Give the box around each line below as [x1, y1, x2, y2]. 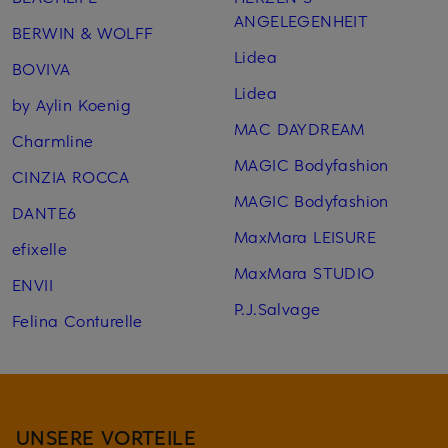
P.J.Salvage [233, 296, 321, 319]
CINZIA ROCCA [12, 164, 130, 187]
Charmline [12, 128, 94, 151]
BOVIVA [12, 56, 71, 79]
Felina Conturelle [12, 308, 143, 331]
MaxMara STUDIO [233, 260, 375, 283]
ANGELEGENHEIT [233, 8, 369, 31]
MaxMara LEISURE [233, 224, 376, 247]
